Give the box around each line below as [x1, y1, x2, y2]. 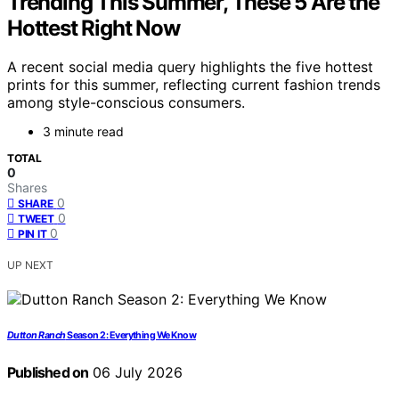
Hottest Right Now [7, 14, 180, 41]
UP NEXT [7, 258, 53, 273]
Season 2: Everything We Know [65, 330, 197, 342]
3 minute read [43, 124, 124, 140]
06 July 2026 [88, 363, 183, 382]
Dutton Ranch [7, 330, 66, 342]
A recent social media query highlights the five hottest [7, 58, 373, 77]
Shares [7, 180, 47, 196]
